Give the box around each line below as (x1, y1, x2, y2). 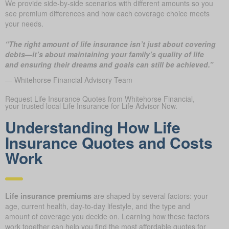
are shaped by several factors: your (91, 190, 208, 201)
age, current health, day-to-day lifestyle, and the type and (5, 200, 190, 211)
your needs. (5, 18, 43, 29)
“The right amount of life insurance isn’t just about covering (5, 38, 216, 49)
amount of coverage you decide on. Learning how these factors (5, 211, 210, 221)
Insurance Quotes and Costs (5, 131, 213, 153)
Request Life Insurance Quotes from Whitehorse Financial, (5, 93, 195, 104)
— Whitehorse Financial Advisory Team (5, 74, 132, 85)
